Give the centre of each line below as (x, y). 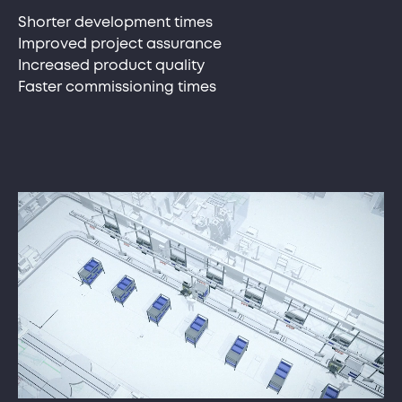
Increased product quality (111, 66)
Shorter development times (115, 22)
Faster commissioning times (117, 87)
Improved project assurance (120, 44)
